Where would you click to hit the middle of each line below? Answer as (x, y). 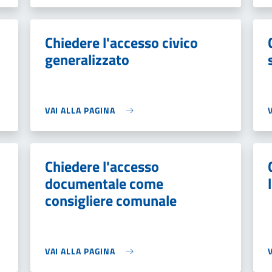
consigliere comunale (110, 200)
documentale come (104, 183)
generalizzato (87, 59)
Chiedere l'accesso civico (121, 42)
